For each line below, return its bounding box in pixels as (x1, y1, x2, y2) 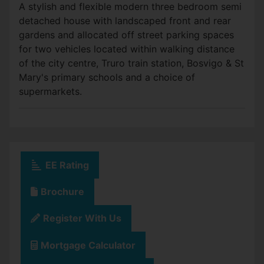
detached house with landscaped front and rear (19, 15, 231, 27)
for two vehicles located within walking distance (19, 43, 235, 55)
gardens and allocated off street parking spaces (19, 29, 234, 41)
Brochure (41, 186, 84, 198)
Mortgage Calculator (41, 239, 136, 251)
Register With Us (43, 212, 121, 225)
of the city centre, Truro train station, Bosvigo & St (19, 57, 244, 70)
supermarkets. (19, 85, 82, 98)
